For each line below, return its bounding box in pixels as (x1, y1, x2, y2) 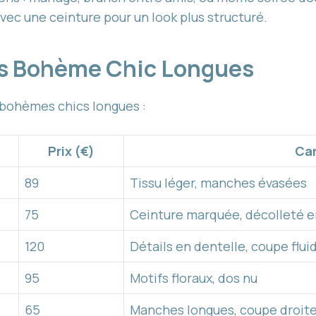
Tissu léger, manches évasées (130, 174, 307, 192)
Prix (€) (48, 142, 95, 160)
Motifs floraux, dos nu (130, 269, 257, 287)
